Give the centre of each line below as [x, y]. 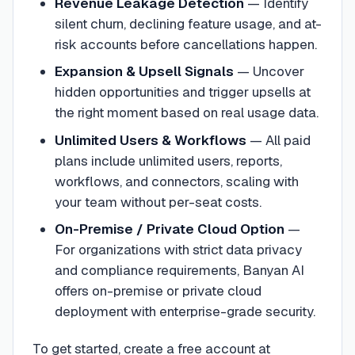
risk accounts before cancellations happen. [185, 44]
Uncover [278, 71]
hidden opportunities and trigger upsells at [182, 92]
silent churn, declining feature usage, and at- [188, 23]
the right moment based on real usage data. [186, 113]
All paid [288, 140]
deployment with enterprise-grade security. [185, 311]
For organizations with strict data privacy [178, 250]
